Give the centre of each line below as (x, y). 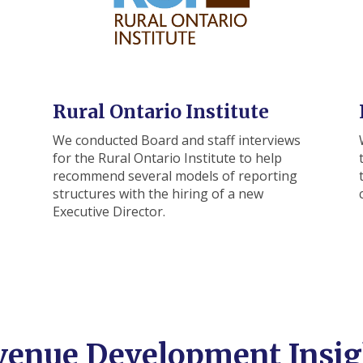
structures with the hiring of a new (158, 193)
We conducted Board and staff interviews (176, 140)
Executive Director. (109, 211)
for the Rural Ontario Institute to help (167, 158)
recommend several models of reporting (175, 175)
